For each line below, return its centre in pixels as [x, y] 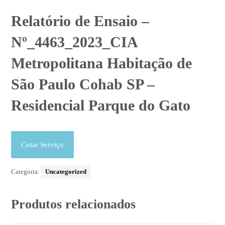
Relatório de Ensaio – [80, 21]
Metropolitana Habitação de [102, 63]
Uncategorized [66, 172]
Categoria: [26, 172]
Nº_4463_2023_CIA [74, 42]
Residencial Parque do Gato [101, 105]
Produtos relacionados [74, 204]
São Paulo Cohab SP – [83, 84]
